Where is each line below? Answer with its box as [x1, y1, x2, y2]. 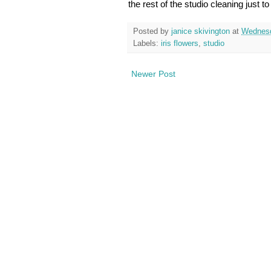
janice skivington [171, 27, 232, 36]
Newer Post [131, 69, 175, 79]
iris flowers [161, 39, 198, 48]
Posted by [133, 27, 171, 36]
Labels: [133, 39, 161, 48]
